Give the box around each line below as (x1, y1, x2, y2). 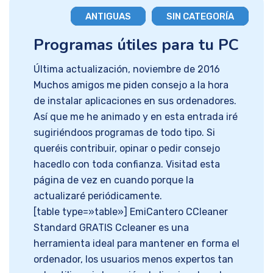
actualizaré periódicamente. (34, 190, 162, 202)
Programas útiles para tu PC (34, 34, 239, 56)
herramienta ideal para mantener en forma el (34, 238, 239, 250)
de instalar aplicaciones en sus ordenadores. (34, 95, 236, 107)
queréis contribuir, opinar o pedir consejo (34, 143, 220, 155)
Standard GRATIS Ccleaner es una (34, 222, 189, 234)
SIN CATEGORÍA (166, 11, 234, 23)
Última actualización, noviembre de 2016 (34, 63, 220, 76)
